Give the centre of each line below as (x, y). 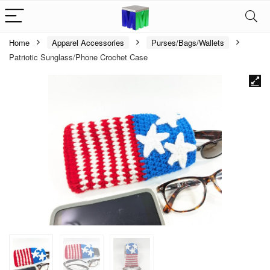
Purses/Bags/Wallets (188, 42)
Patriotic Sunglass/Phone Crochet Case (78, 57)
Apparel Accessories (88, 42)
